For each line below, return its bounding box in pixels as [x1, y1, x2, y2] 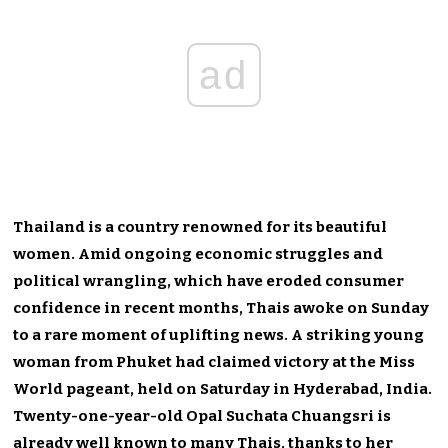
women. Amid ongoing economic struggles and [13, 244, 384, 263]
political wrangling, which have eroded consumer [13, 271, 405, 290]
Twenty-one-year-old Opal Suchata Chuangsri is [13, 406, 392, 425]
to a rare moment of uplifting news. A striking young [13, 325, 425, 344]
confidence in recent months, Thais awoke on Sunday [13, 298, 430, 317]
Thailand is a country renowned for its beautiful [13, 217, 388, 236]
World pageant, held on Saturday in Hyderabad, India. [13, 379, 433, 398]
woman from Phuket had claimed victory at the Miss [13, 352, 416, 371]
